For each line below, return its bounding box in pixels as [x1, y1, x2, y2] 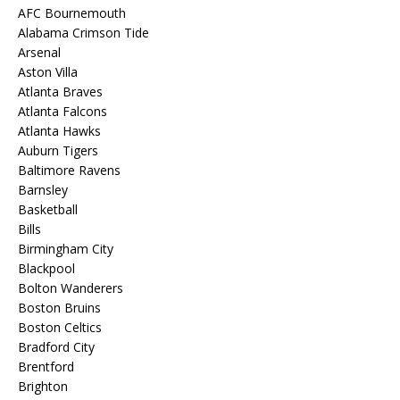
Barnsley [18, 181, 68, 198]
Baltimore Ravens [18, 162, 121, 179]
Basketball [18, 201, 78, 218]
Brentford [18, 358, 74, 375]
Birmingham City [18, 240, 113, 257]
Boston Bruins [18, 299, 101, 316]
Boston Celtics [18, 319, 102, 336]
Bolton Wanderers [18, 279, 123, 296]
